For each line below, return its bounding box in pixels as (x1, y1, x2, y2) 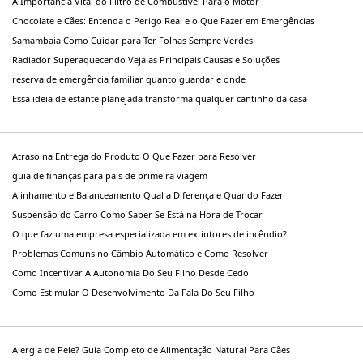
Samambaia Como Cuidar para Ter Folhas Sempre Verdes (12, 34, 253, 47)
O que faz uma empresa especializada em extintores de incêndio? (12, 228, 287, 241)
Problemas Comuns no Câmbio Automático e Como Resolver (12, 247, 268, 260)
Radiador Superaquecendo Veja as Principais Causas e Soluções (12, 53, 280, 66)
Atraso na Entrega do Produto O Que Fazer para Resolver (12, 150, 256, 163)
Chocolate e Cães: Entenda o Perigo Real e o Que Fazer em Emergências (12, 15, 314, 28)
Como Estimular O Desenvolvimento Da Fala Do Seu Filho (12, 286, 254, 299)
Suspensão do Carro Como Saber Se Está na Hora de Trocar (12, 208, 263, 221)
